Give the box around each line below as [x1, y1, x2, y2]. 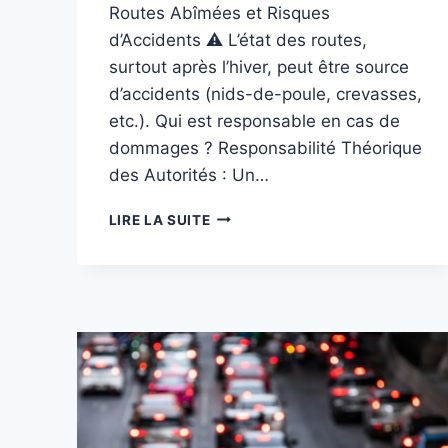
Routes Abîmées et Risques [108, 2, 330, 23]
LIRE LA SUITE [108, 211, 211, 228]
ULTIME [209, 311, 264, 328]
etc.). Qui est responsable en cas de [108, 110, 400, 131]
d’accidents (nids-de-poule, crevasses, [108, 83, 422, 104]
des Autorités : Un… [108, 164, 269, 185]
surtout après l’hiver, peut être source [108, 56, 409, 77]
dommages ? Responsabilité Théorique [108, 137, 422, 158]
